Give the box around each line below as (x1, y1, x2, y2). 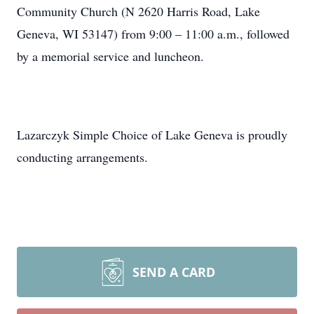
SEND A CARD (132, 264, 215, 280)
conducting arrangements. (17, 149, 148, 165)
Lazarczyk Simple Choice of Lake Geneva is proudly (17, 126, 287, 143)
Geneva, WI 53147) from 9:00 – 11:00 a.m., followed (17, 25, 289, 42)
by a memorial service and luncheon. (17, 48, 204, 64)
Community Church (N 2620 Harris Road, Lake (17, 3, 260, 20)
